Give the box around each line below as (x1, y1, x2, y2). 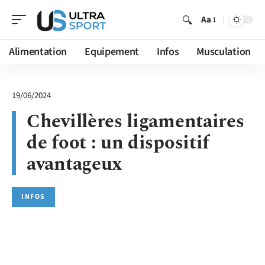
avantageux (27, 150, 122, 179)
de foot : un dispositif (27, 128, 210, 157)
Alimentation (9, 44, 67, 59)
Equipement (85, 44, 139, 59)
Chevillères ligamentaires (27, 107, 244, 136)
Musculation (196, 44, 251, 59)
